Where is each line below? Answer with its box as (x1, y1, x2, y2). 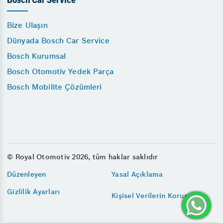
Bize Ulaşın (7, 20, 48, 30)
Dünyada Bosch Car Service (7, 36, 110, 45)
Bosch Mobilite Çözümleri (7, 82, 102, 92)
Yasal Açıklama (111, 170, 163, 179)
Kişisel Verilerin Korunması (111, 191, 205, 200)
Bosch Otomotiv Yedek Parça (7, 67, 113, 76)
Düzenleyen (7, 170, 46, 179)
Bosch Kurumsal (7, 51, 66, 61)
